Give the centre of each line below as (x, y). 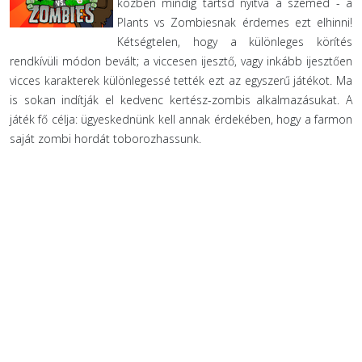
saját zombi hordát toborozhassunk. (105, 139)
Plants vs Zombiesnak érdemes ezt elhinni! (235, 22)
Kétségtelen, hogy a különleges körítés (235, 42)
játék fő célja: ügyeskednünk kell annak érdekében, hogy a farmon (181, 119)
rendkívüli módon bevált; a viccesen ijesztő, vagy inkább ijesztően (181, 61)
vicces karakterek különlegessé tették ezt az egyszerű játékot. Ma (181, 80)
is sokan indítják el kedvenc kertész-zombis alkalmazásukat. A (181, 100)
